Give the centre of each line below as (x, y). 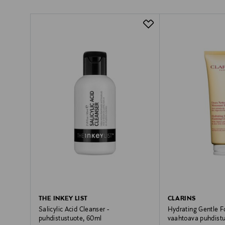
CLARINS (182, 199)
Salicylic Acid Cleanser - (74, 210)
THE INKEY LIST (63, 199)
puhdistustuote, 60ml (70, 219)
